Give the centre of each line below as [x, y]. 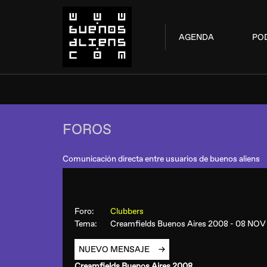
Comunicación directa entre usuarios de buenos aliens [161, 159]
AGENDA [196, 37]
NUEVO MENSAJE [115, 249]
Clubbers [129, 211]
